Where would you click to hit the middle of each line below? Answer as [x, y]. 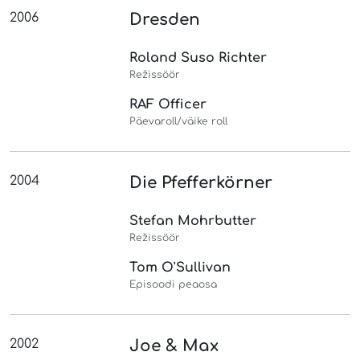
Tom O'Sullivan [180, 267]
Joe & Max [174, 346]
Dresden [165, 19]
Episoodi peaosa [174, 284]
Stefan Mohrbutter [193, 221]
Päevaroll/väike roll [179, 121]
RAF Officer [168, 104]
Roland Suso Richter [198, 57]
